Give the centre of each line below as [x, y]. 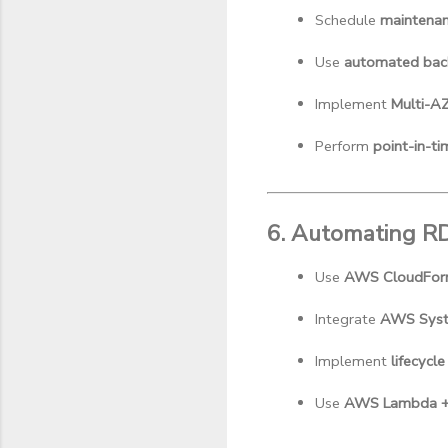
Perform [344, 145]
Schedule [347, 19]
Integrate [347, 318]
